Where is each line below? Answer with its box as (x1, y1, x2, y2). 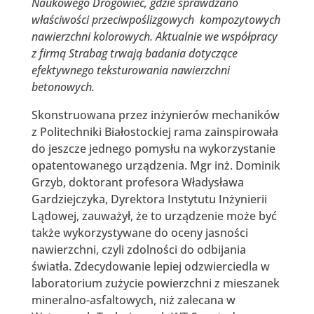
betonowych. (31, 78, 95, 95)
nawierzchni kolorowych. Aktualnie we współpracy (31, 28, 278, 44)
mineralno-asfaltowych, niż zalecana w (31, 292, 235, 308)
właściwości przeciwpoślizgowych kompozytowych (31, 11, 280, 27)
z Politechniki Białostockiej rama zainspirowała (31, 123, 278, 139)
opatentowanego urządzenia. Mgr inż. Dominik (31, 157, 280, 173)
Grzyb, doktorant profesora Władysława (31, 174, 244, 190)
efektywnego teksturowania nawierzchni (31, 62, 230, 78)
